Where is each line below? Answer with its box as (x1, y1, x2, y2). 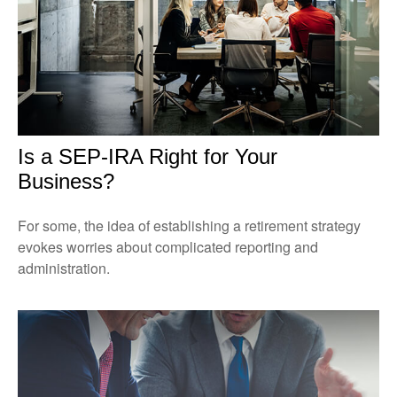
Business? (18, 168, 114, 193)
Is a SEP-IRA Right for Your (18, 144, 277, 168)
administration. (18, 257, 110, 278)
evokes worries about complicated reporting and (18, 236, 318, 257)
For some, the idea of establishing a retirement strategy (18, 214, 361, 236)
